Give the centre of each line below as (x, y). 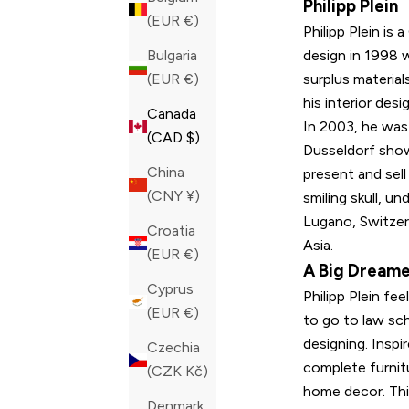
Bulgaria (172, 56)
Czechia (173, 348)
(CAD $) (193, 138)
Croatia (171, 231)
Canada (172, 114)
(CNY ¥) (193, 196)
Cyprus (170, 289)
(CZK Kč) (197, 372)
